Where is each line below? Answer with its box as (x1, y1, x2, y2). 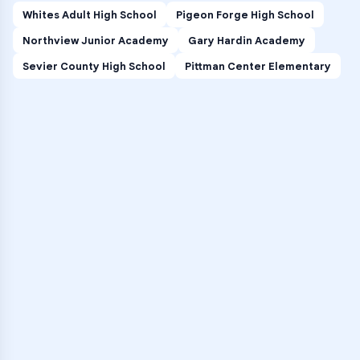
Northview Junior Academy (22, 33, 169, 47)
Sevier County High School (22, 59, 166, 73)
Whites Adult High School (22, 7, 157, 22)
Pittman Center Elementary (185, 59, 331, 73)
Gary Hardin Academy (188, 33, 305, 47)
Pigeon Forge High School (176, 7, 314, 22)
